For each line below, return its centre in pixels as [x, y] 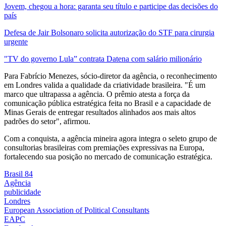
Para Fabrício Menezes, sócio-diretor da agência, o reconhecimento [110, 76]
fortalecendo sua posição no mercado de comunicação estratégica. [108, 156]
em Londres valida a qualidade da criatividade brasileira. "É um [105, 85]
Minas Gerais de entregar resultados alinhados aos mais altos [100, 112]
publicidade [22, 192]
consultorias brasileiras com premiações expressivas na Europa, [104, 147]
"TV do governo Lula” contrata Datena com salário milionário [103, 59]
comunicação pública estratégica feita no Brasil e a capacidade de [107, 103]
